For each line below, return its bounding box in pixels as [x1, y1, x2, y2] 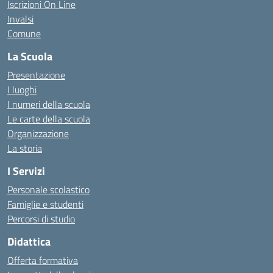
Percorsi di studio [7, 211, 75, 226]
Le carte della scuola [7, 112, 90, 126]
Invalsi [7, 12, 34, 26]
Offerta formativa [7, 253, 78, 268]
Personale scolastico [7, 182, 90, 197]
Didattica [7, 233, 51, 250]
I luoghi [7, 82, 37, 97]
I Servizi [7, 163, 45, 179]
